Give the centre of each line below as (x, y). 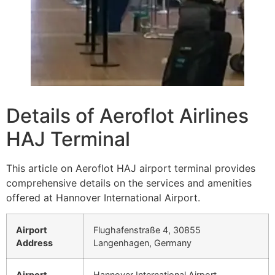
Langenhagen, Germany (142, 243)
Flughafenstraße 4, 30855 (147, 230)
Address (34, 243)
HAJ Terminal (68, 139)
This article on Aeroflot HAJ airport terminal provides (131, 168)
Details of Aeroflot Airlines (127, 116)
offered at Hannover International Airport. (103, 198)
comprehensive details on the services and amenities (129, 183)
